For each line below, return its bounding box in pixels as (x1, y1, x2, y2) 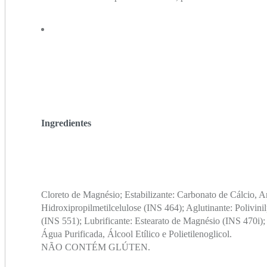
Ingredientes (41, 118, 91, 129)
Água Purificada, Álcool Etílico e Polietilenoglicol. (41, 229, 232, 240)
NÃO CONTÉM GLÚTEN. (41, 242, 150, 253)
